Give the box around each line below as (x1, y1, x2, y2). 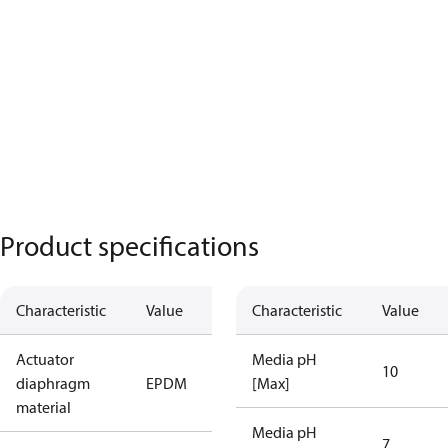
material (16, 397, 71, 417)
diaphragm (16, 373, 90, 393)
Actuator (16, 349, 74, 369)
